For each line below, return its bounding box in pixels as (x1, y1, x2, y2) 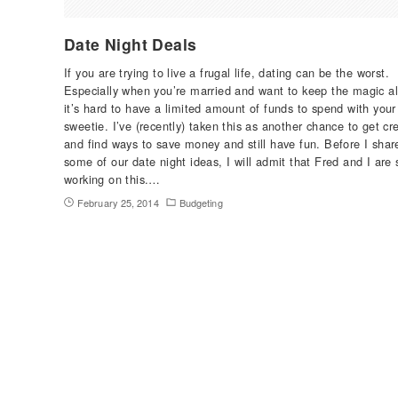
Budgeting (179, 195, 223, 210)
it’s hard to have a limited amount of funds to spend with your (64, 99, 396, 116)
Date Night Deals (64, 32, 197, 55)
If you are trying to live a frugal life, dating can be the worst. (64, 63, 389, 81)
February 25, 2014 (77, 195, 159, 210)
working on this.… (64, 170, 161, 187)
